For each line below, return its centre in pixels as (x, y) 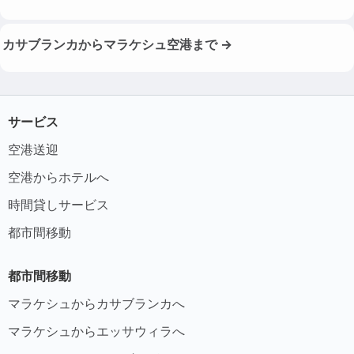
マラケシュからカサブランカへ (96, 303)
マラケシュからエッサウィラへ (96, 331)
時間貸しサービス (58, 204)
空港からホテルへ (58, 177)
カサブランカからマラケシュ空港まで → (117, 44)
